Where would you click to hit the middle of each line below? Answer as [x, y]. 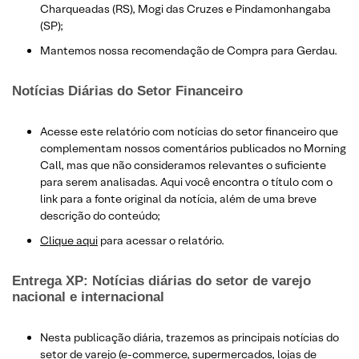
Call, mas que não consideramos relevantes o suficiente [183, 165]
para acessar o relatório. [161, 240]
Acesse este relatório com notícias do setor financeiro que [189, 131]
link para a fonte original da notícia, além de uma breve [178, 198]
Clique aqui [69, 240]
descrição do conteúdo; [100, 215]
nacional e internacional [88, 296]
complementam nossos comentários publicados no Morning [193, 148]
